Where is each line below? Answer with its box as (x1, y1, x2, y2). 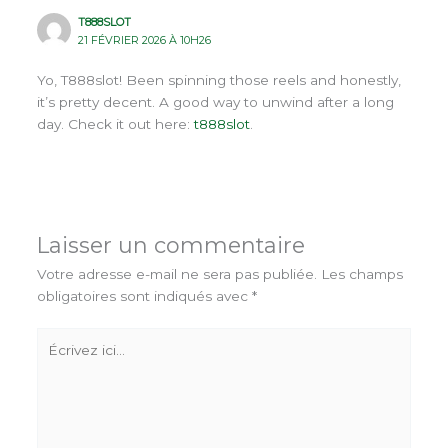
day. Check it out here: (36, 116, 194, 133)
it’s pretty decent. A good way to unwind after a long (36, 94, 394, 111)
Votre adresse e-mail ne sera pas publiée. (36, 266, 317, 283)
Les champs (320, 266, 403, 283)
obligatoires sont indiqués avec (36, 288, 252, 305)
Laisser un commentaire (36, 232, 305, 259)
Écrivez (35, 329, 86, 346)
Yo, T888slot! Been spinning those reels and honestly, (36, 72, 401, 89)
